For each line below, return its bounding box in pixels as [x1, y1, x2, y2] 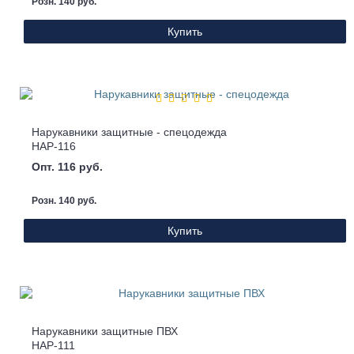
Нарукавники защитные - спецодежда [32, 126, 227, 139]
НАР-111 [32, 339, 75, 352]
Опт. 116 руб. [32, 160, 103, 174]
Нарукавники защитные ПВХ [32, 325, 178, 338]
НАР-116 [32, 140, 76, 153]
